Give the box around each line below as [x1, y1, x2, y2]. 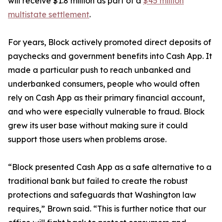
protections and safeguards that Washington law [8, 190, 196, 200]
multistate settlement [8, 9, 89, 19]
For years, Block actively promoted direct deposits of [8, 37, 211, 47]
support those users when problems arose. [8, 134, 166, 144]
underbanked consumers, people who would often [8, 79, 200, 89]
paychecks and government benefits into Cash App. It [8, 51, 212, 61]
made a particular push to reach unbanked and [8, 65, 191, 75]
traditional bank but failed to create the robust [8, 176, 188, 186]
